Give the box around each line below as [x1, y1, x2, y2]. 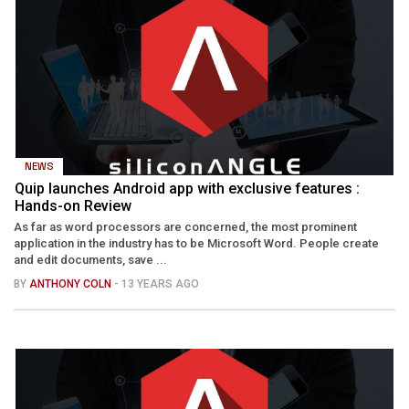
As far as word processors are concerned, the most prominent [14, 219, 357, 234]
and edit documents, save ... [14, 252, 167, 267]
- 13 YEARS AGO [114, 277, 199, 290]
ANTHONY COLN [29, 277, 114, 290]
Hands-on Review [15, 196, 131, 215]
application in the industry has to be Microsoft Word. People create [14, 236, 379, 250]
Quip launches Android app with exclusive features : [15, 179, 360, 197]
